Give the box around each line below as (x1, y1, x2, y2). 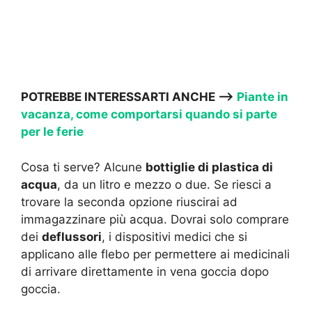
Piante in (237, 90, 288, 104)
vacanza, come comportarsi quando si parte (21, 107, 277, 122)
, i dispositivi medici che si (102, 229, 247, 244)
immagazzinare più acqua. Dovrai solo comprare (21, 212, 289, 226)
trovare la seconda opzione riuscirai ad (21, 194, 237, 209)
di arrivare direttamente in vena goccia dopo (21, 264, 269, 279)
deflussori (42, 229, 102, 244)
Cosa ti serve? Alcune (21, 159, 146, 174)
